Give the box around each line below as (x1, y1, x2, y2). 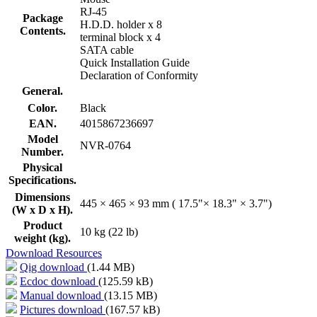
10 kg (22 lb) (80, 225, 138, 238)
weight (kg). (14, 231, 71, 244)
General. (22, 84, 63, 97)
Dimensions (15, 190, 70, 203)
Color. (28, 101, 57, 114)
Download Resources (6, 246, 102, 259)
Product (23, 219, 62, 231)
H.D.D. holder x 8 (80, 18, 162, 30)
